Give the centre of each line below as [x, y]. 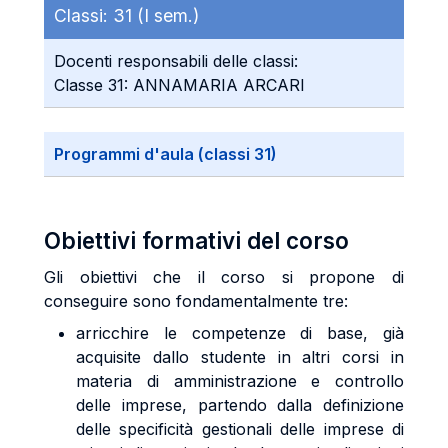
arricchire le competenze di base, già [240, 333]
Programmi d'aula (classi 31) [165, 154]
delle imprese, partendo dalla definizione [240, 405]
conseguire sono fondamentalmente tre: [196, 301]
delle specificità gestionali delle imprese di [240, 429]
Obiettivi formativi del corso [196, 240]
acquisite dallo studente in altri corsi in [240, 357]
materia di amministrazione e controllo [240, 381]
